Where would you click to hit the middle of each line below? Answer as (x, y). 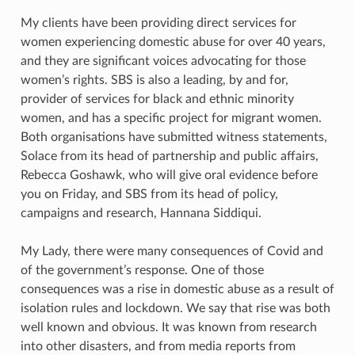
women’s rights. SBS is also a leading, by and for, (154, 80)
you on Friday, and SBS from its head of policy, (149, 194)
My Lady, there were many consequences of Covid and (172, 251)
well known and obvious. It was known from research (168, 327)
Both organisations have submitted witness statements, (174, 137)
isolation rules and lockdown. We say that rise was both (175, 308)
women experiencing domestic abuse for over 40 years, (173, 42)
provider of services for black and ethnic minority (157, 99)
